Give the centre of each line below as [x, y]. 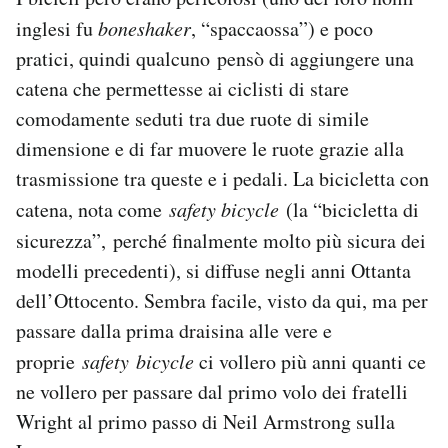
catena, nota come [92, 209]
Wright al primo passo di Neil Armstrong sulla [205, 421]
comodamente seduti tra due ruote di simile [192, 118]
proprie [49, 361]
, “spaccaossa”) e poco [282, 28]
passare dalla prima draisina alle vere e [174, 330]
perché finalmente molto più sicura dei [269, 240]
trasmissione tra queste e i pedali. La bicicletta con [222, 178]
